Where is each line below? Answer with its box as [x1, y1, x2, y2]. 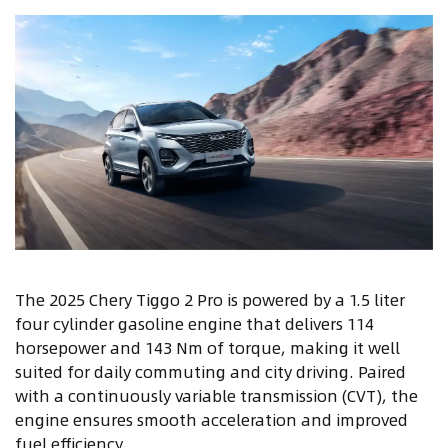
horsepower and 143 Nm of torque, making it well [15, 334, 400, 360]
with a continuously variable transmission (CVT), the [15, 382, 418, 408]
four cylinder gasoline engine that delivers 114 [15, 310, 374, 336]
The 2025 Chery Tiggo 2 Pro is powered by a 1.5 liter [15, 286, 405, 312]
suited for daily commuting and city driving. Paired [15, 358, 406, 384]
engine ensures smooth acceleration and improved [15, 406, 408, 432]
